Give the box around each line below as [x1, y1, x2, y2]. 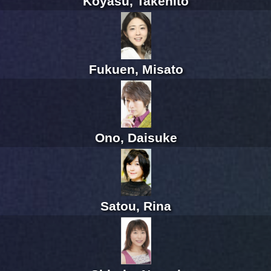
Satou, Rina [100, 199, 171, 214]
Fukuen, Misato [88, 62, 183, 77]
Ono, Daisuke [94, 131, 177, 145]
